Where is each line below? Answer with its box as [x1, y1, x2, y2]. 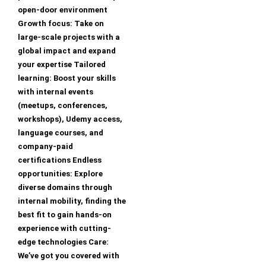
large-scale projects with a [18, 33, 120, 42]
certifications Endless [18, 156, 102, 165]
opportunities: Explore [18, 169, 103, 179]
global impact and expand [18, 46, 116, 56]
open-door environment [18, 5, 107, 15]
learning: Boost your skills [18, 74, 116, 83]
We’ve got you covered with [18, 251, 119, 261]
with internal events [18, 87, 93, 97]
